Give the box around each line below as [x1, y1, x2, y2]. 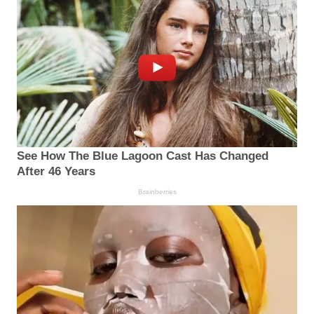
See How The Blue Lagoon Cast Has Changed [17, 149, 268, 163]
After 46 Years [17, 165, 95, 179]
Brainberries [137, 188, 177, 196]
